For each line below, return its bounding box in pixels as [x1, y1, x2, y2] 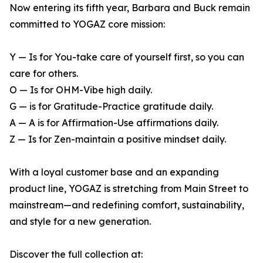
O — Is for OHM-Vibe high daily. [9, 84, 152, 96]
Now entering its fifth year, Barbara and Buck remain [9, 2, 250, 14]
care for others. [9, 68, 78, 80]
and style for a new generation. [9, 215, 151, 228]
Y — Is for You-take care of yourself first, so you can [9, 51, 244, 63]
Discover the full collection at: [9, 248, 143, 261]
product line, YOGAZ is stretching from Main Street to [9, 183, 248, 195]
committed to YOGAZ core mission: [9, 18, 165, 31]
